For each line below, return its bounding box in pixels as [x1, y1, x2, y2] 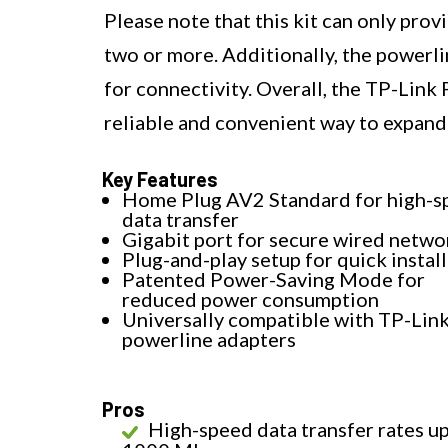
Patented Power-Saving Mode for [122, 267, 425, 292]
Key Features [102, 167, 218, 192]
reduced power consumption [122, 287, 379, 312]
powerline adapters [122, 327, 296, 352]
